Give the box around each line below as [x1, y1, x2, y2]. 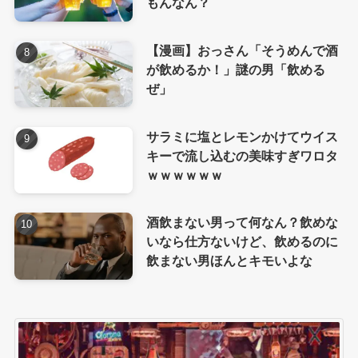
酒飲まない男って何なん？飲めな [145, 215, 338, 230]
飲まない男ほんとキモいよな [145, 253, 312, 268]
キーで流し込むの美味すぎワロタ [145, 148, 338, 163]
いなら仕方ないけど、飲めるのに [145, 234, 338, 249]
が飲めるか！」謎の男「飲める [145, 62, 325, 77]
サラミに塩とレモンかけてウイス [145, 129, 338, 144]
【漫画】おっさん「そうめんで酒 [145, 42, 338, 58]
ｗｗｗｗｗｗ [145, 167, 223, 182]
